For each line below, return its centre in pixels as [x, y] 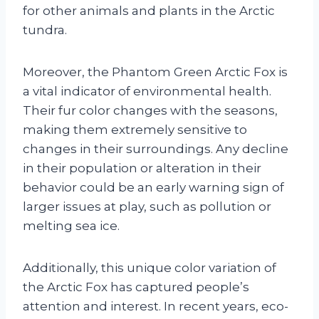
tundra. [45, 30]
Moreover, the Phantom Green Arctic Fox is [155, 72]
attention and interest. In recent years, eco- [156, 307]
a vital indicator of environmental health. [147, 91]
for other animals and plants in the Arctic [149, 11]
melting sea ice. [71, 226]
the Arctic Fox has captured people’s [136, 287]
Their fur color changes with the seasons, [150, 111]
